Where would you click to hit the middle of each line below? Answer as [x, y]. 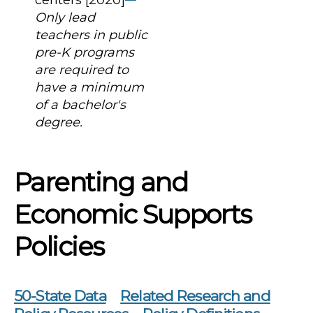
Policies [59, 246]
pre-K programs [85, 52]
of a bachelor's [80, 104]
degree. [59, 122]
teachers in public [91, 35]
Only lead [65, 17]
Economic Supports [133, 214]
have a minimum [89, 87]
